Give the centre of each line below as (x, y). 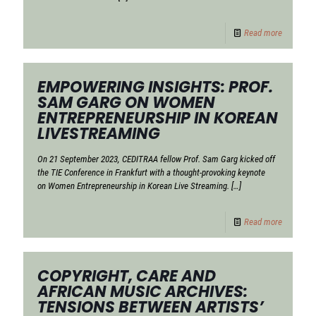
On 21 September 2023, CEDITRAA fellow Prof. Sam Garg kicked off (156, 159)
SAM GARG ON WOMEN (126, 102)
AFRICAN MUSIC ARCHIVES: (142, 291)
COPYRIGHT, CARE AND (127, 276)
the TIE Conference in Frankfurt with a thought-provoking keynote (151, 172)
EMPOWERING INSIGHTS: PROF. (155, 87)
